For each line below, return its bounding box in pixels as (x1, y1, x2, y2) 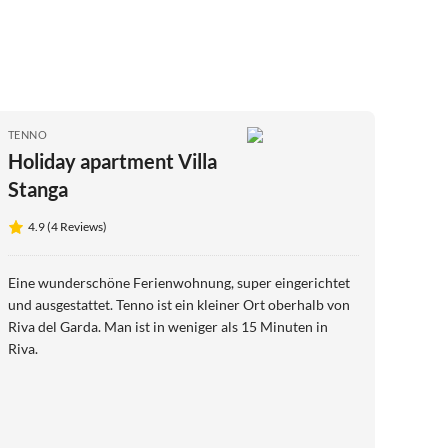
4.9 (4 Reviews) (28, 219, 107, 235)
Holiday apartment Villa (8, 149, 217, 174)
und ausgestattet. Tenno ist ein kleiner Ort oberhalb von (8, 296, 116, 314)
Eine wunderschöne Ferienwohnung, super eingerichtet (8, 274, 237, 292)
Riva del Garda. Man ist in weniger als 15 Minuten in (8, 318, 328, 336)
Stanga (8, 177, 68, 202)
